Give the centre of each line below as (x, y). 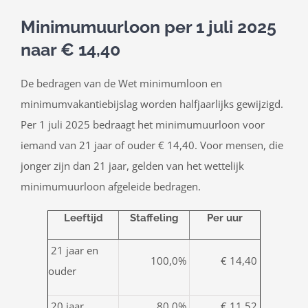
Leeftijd (83, 218)
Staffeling (154, 218)
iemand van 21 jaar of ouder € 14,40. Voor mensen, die (152, 145)
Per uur (225, 218)
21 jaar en (73, 251)
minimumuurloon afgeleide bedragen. (111, 187)
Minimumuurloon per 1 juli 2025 (148, 27)
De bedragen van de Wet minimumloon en (121, 84)
